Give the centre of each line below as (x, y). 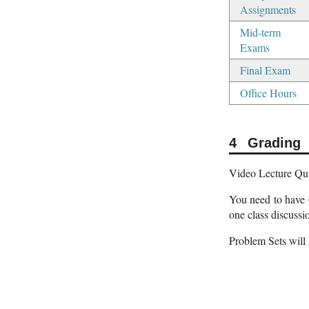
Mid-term (260, 32)
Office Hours (268, 92)
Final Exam (265, 70)
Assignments (268, 9)
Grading (274, 143)
